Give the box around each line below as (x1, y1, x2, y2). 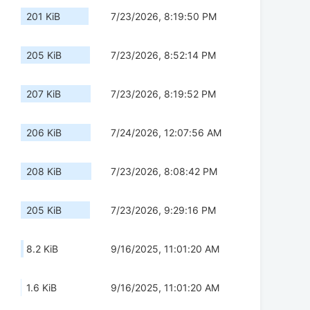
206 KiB (26, 127, 62, 139)
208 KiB (26, 165, 62, 178)
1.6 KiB (26, 282, 57, 294)
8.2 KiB (26, 243, 58, 255)
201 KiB (26, 10, 60, 23)
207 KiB (26, 88, 61, 100)
